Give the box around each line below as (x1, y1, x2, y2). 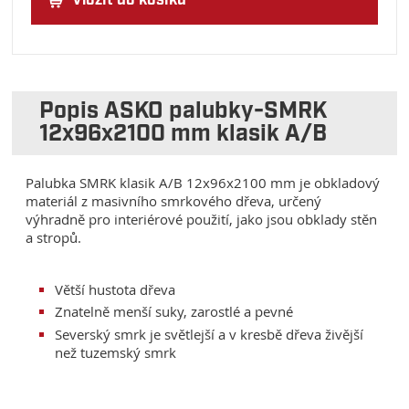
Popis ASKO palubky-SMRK (39, 100, 328, 124)
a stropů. (26, 228, 82, 247)
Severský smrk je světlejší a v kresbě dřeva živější (55, 325, 364, 344)
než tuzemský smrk (55, 343, 177, 362)
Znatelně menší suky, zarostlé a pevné (55, 302, 294, 321)
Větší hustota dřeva (55, 279, 176, 299)
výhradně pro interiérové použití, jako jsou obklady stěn (26, 210, 378, 229)
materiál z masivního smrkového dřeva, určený (26, 192, 322, 211)
